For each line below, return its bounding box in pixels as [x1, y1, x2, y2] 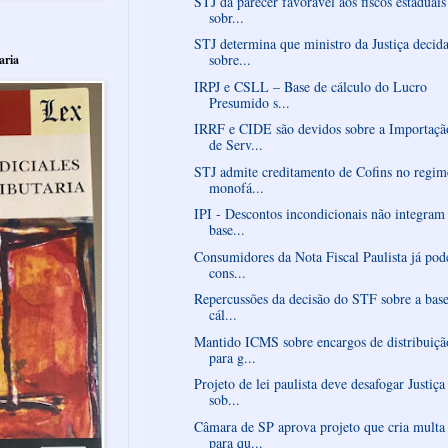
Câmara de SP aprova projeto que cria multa [193, 416, 445, 436]
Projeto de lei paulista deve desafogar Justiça [193, 374, 445, 394]
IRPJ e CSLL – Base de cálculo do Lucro [193, 76, 427, 96]
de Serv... [208, 135, 263, 155]
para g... [208, 347, 256, 367]
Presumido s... [208, 92, 290, 112]
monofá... [208, 177, 264, 197]
